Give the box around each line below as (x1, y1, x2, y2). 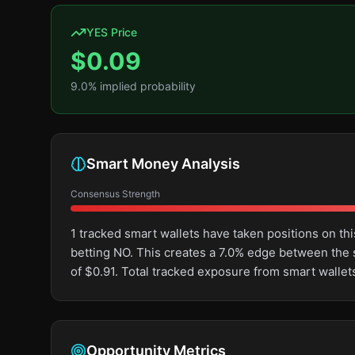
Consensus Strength (71, 188, 160, 200)
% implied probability (88, 79, 196, 93)
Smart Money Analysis (86, 155, 240, 172)
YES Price (86, 25, 137, 39)
